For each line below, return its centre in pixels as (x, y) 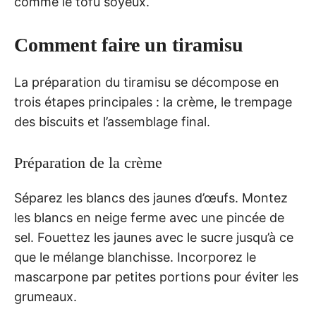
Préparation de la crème (88, 163)
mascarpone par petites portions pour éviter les (156, 277)
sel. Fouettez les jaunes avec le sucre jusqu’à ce (154, 238)
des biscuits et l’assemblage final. (112, 122)
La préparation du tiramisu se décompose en (147, 83)
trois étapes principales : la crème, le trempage (153, 102)
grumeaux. (45, 297)
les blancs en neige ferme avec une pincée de (149, 218)
